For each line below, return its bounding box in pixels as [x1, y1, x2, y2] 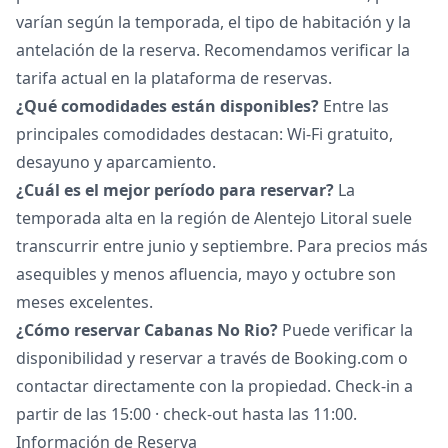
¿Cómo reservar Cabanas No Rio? [16, 318, 278, 341]
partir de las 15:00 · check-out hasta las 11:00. [16, 402, 357, 425]
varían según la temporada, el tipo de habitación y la [16, 10, 411, 33]
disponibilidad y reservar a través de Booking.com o [16, 346, 408, 369]
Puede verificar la [278, 318, 413, 341]
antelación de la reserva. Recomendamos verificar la [16, 38, 410, 61]
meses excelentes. [16, 290, 153, 313]
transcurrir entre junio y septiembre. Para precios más [16, 234, 428, 257]
